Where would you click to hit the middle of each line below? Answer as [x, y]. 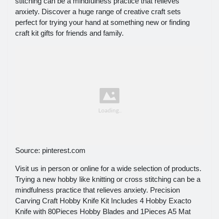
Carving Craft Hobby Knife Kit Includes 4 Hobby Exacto [103, 201]
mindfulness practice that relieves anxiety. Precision [98, 190]
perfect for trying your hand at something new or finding [102, 22]
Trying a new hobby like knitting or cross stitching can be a [108, 179]
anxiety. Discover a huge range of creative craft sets [98, 11]
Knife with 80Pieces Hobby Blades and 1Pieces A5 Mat [103, 212]
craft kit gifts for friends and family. [69, 33]
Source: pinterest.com [50, 151]
